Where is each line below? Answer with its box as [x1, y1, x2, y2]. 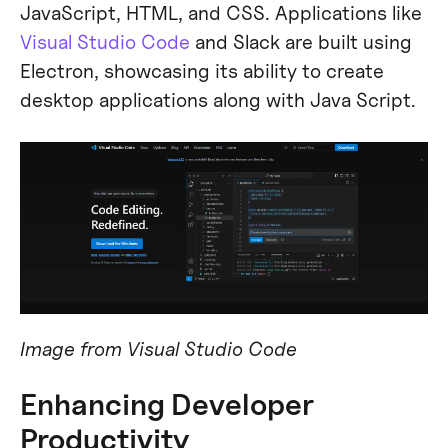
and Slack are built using [189, 30, 412, 54]
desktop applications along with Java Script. [19, 88, 416, 112]
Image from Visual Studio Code [19, 337, 297, 360]
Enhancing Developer [19, 385, 314, 422]
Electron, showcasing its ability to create [19, 59, 384, 83]
